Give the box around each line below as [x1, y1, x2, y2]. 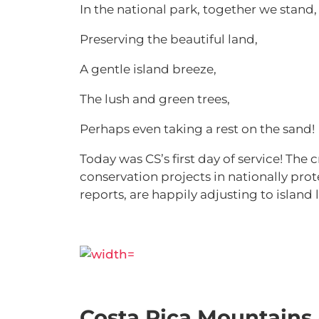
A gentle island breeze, [80, 62, 219, 76]
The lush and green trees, [80, 92, 233, 106]
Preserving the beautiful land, [80, 32, 258, 46]
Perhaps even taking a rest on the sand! [80, 122, 315, 136]
